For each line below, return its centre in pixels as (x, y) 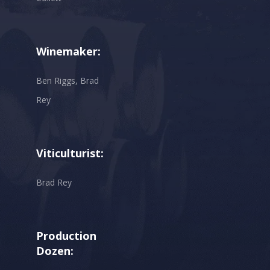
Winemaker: (68, 51)
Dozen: (55, 250)
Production (66, 235)
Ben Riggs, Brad (67, 80)
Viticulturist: (70, 153)
